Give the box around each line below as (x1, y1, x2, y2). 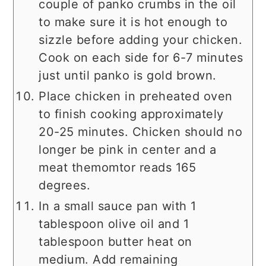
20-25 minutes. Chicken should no (39, 125, 243, 140)
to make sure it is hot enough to (39, 15, 228, 30)
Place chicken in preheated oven (39, 89, 233, 104)
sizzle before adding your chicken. (39, 33, 243, 47)
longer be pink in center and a (39, 142, 217, 157)
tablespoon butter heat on (39, 235, 192, 249)
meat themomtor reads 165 (39, 160, 197, 175)
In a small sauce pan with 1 (39, 199, 197, 214)
